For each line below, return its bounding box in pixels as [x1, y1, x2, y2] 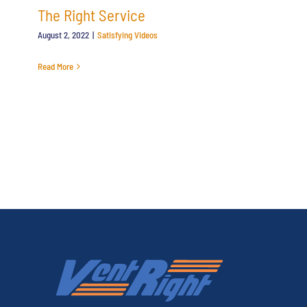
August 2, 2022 [38, 29, 89, 40]
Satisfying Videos [97, 29, 158, 40]
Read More [38, 60, 73, 72]
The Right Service [38, 5, 145, 25]
